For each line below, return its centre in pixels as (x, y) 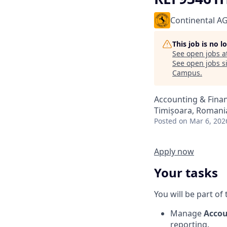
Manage (187, 213)
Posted (165, 121)
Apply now (174, 152)
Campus (186, 73)
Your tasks (186, 172)
